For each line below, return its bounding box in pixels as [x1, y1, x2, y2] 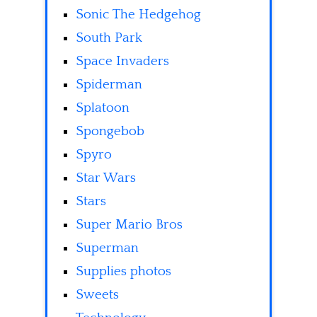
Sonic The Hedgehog [76, 7, 201, 23]
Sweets [76, 287, 119, 303]
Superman [76, 241, 139, 256]
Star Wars [76, 171, 136, 186]
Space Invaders [76, 54, 169, 69]
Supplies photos [76, 264, 171, 279]
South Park [76, 30, 142, 46]
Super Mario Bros [76, 217, 183, 233]
